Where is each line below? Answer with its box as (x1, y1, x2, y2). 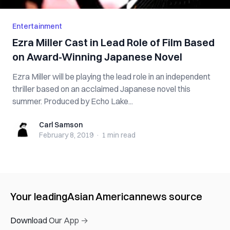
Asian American (67, 190, 141, 203)
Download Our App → (10, 215, 88, 225)
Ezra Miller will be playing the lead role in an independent (12, 71, 210, 82)
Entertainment (12, 22, 62, 31)
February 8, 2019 (39, 130, 93, 140)
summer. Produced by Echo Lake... (12, 96, 133, 106)
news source (141, 190, 202, 203)
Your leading (10, 190, 67, 203)
